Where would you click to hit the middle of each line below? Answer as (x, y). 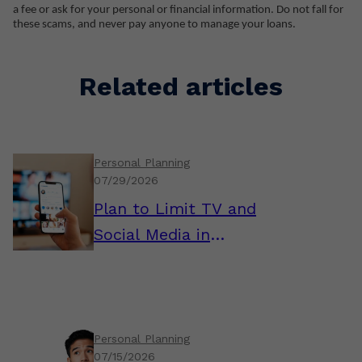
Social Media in (152, 234)
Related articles (181, 86)
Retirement (137, 260)
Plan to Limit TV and (175, 208)
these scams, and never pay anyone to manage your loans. (154, 25)
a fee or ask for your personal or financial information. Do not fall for (178, 10)
